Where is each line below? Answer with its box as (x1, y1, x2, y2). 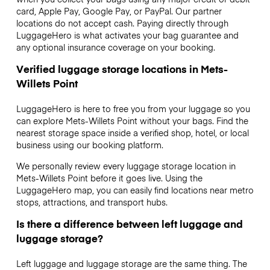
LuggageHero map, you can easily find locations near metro (16, 183, 254, 196)
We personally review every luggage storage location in (16, 159, 236, 172)
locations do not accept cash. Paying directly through (16, 17, 228, 30)
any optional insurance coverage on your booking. (16, 41, 215, 54)
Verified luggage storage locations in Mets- (16, 61, 228, 77)
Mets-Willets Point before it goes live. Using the (16, 171, 202, 184)
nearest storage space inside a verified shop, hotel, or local (16, 127, 249, 139)
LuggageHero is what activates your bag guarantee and (16, 29, 239, 42)
